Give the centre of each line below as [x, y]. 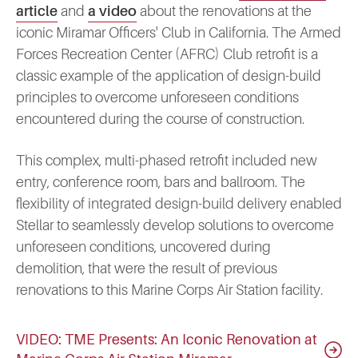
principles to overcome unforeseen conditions [157, 98]
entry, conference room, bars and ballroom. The [161, 183]
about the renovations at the [224, 12]
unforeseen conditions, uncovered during [143, 247]
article [37, 12]
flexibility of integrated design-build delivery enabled [179, 204]
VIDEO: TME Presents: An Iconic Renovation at [167, 340]
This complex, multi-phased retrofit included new [167, 161]
